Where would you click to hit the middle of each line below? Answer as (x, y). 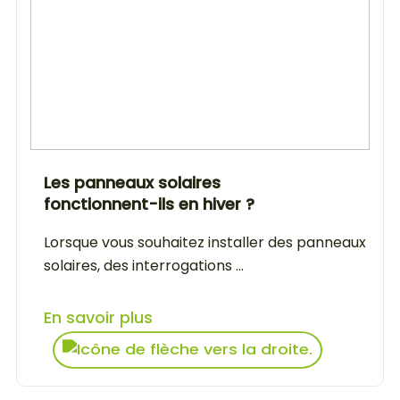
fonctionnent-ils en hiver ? (149, 204)
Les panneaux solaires (132, 182)
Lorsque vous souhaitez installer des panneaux (205, 242)
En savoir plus (98, 317)
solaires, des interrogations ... (144, 265)
